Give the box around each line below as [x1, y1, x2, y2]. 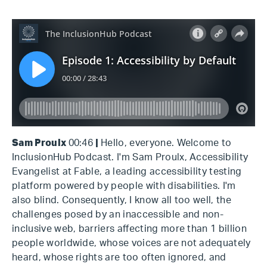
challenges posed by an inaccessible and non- [12, 210, 224, 219]
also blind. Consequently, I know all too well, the [12, 195, 232, 205]
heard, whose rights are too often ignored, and [12, 253, 226, 262]
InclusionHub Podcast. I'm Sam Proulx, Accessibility [12, 153, 249, 162]
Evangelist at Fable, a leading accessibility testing [12, 167, 242, 176]
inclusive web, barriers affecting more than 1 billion [12, 224, 247, 234]
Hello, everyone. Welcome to [101, 138, 232, 148]
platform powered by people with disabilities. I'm [12, 181, 236, 191]
